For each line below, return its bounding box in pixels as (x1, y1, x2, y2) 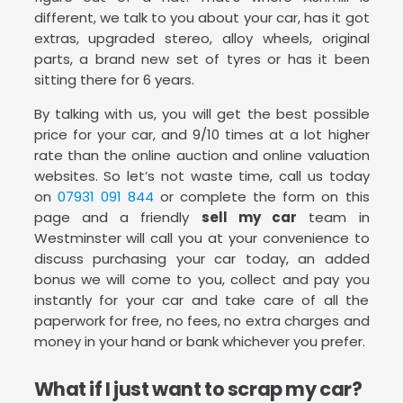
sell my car (201, 208, 297, 228)
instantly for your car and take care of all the (33, 291, 370, 310)
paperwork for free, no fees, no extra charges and (33, 311, 370, 331)
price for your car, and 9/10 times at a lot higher (33, 125, 370, 145)
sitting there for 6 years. (33, 70, 194, 90)
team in (297, 208, 370, 228)
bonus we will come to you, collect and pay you (33, 270, 370, 290)
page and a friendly (33, 208, 201, 228)
